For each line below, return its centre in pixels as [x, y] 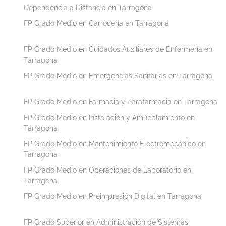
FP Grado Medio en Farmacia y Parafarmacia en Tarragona [121, 102]
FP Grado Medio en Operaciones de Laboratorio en [107, 170]
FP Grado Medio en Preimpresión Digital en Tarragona [112, 196]
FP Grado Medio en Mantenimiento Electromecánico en [115, 144]
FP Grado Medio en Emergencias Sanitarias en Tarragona [118, 75]
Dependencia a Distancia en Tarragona [88, 7]
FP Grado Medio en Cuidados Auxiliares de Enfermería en [118, 49]
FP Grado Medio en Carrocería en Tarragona [96, 23]
